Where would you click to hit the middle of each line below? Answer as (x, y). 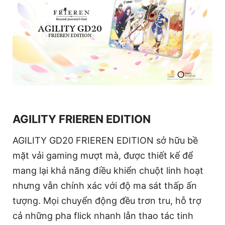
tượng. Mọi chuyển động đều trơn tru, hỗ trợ (107, 200)
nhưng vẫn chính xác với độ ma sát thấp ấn (105, 185)
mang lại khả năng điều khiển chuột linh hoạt (108, 170)
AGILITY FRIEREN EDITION (82, 119)
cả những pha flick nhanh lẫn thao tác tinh (103, 215)
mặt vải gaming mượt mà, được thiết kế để (103, 155)
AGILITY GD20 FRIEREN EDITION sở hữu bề (105, 140)
